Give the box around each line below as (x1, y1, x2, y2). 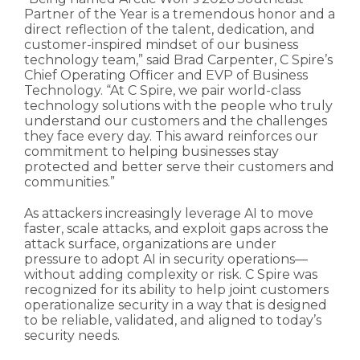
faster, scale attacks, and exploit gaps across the (24, 221, 329, 237)
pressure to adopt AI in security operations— (24, 252, 308, 268)
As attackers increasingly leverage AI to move (24, 206, 313, 222)
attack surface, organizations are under (24, 236, 276, 252)
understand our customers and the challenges (24, 113, 327, 129)
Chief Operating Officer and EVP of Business (24, 67, 308, 84)
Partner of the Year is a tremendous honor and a (24, 6, 335, 22)
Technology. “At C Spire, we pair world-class (24, 83, 301, 99)
